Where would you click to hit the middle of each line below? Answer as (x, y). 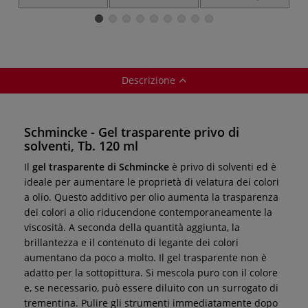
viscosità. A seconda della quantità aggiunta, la (132, 227)
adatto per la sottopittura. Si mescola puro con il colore (151, 272)
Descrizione (148, 80)
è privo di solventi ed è (223, 166)
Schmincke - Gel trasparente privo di (132, 132)
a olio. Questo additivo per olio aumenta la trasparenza (151, 197)
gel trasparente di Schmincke (101, 166)
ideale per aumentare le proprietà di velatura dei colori (152, 181)
